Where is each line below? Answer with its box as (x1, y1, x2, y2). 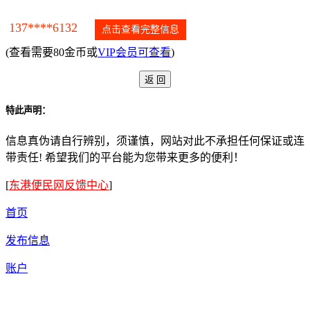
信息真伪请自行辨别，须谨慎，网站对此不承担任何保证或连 (6, 135, 304, 147)
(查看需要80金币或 (6, 46, 98, 59)
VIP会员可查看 (98, 46, 171, 59)
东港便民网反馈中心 (9, 179, 109, 192)
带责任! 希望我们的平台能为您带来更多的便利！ (6, 152, 244, 164)
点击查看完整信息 (102, 24, 179, 35)
